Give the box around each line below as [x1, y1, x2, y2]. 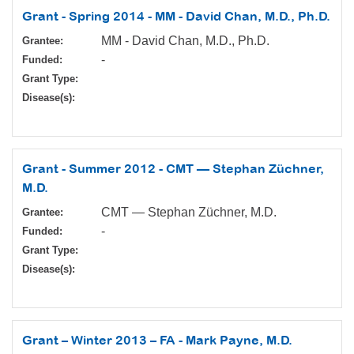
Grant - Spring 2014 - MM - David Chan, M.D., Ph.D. [22, 9, 330, 24]
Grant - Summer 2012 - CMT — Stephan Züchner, [22, 161, 324, 176]
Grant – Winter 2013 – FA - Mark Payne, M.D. [22, 333, 292, 348]
